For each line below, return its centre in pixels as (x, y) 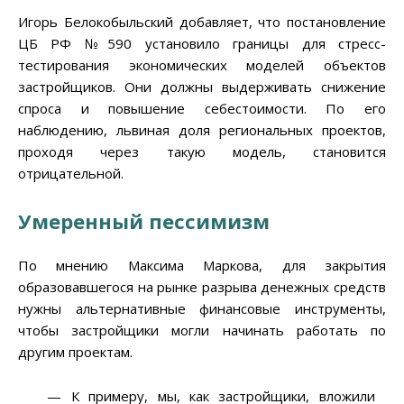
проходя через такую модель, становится (202, 152)
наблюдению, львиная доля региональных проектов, (202, 130)
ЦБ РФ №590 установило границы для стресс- (202, 44)
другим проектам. (75, 352)
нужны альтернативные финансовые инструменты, (202, 309)
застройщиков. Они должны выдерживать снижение (202, 87)
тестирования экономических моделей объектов (202, 65)
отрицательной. (71, 174)
